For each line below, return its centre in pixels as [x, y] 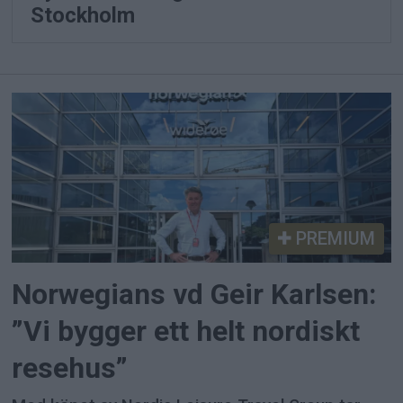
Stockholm [83, 15]
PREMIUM [333, 238]
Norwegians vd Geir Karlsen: [194, 294]
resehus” [70, 368]
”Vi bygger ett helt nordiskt [186, 331]
